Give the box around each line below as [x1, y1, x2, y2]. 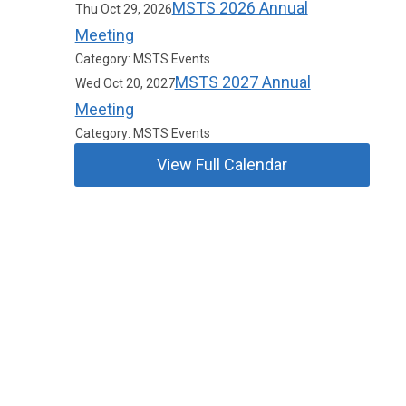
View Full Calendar [157, 155, 288, 174]
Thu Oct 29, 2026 [74, 2, 172, 16]
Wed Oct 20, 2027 [74, 76, 175, 91]
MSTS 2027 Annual [174, 72, 311, 92]
